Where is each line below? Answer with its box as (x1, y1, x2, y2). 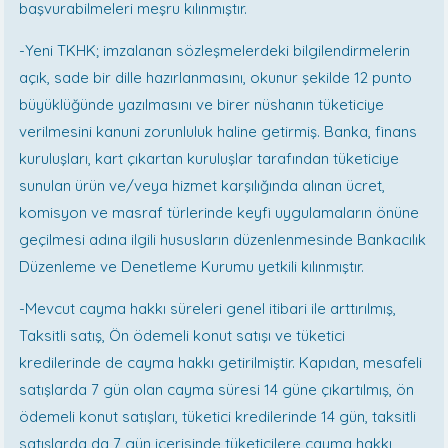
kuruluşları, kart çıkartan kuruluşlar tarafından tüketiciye (19, 148, 400, 168)
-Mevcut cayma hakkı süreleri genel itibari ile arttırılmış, (19, 298, 397, 318)
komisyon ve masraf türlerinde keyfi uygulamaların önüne (19, 202, 420, 222)
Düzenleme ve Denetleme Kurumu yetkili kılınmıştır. (19, 256, 369, 276)
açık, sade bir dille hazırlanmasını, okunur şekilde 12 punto (19, 67, 413, 87)
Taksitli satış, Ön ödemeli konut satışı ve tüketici (19, 325, 346, 345)
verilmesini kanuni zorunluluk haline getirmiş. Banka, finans (19, 121, 418, 141)
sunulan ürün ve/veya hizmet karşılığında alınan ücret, (19, 175, 386, 195)
